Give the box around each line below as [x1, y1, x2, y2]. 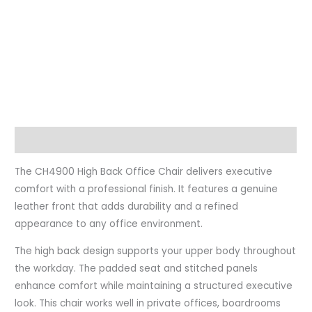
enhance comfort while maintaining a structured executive [15, 279, 293, 292]
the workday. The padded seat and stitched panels [15, 261, 258, 275]
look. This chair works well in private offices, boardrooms [15, 296, 281, 310]
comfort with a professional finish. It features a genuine [15, 182, 279, 196]
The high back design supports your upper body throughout [15, 244, 297, 258]
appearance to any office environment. [15, 217, 203, 231]
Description [15, 133, 73, 147]
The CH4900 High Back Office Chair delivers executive [15, 165, 273, 179]
